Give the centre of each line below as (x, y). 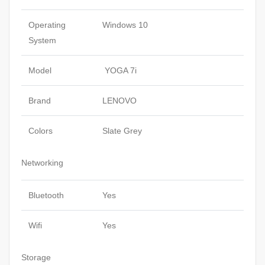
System (42, 41)
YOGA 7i (119, 71)
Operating (47, 25)
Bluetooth (46, 195)
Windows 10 (125, 25)
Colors (41, 131)
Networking (42, 163)
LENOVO (119, 101)
